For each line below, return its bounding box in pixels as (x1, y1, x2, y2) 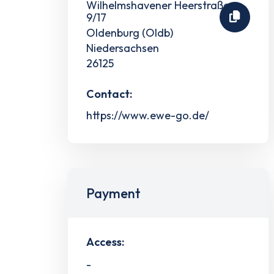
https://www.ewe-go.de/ (86, 108, 209, 122)
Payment (86, 184, 141, 202)
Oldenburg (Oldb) (86, 25, 173, 40)
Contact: (86, 86, 132, 101)
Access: (86, 234, 124, 249)
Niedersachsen (86, 40, 159, 55)
